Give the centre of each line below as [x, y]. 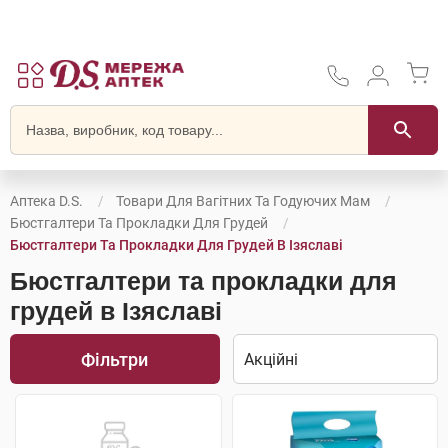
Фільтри [115, 359]
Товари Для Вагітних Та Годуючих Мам [243, 201]
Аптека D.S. [46, 201]
